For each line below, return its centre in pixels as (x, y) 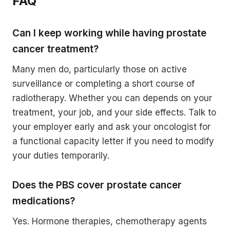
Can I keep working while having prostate (109, 33)
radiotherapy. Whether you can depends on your (112, 98)
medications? (44, 201)
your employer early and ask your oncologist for (111, 127)
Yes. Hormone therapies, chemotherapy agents (110, 221)
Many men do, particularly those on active (100, 69)
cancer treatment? (55, 49)
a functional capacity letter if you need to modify (113, 141)
